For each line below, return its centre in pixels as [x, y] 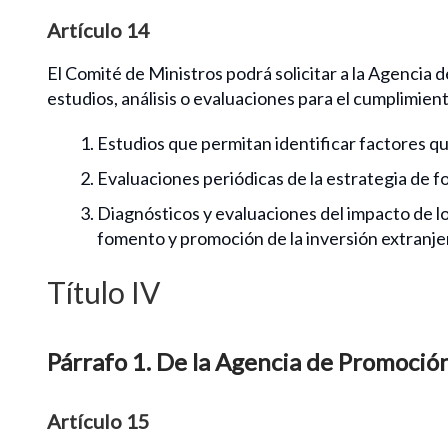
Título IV [103, 291]
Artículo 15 [98, 420]
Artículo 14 [98, 29]
